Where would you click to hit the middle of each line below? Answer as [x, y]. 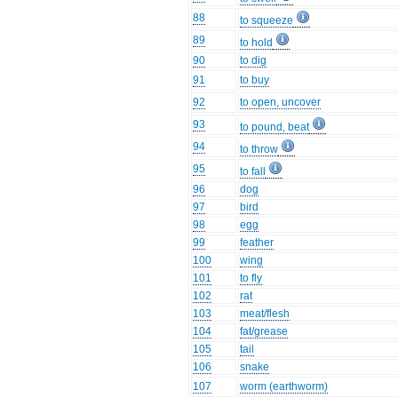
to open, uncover [281, 103]
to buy [255, 80]
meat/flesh [265, 314]
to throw [259, 150]
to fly [251, 279]
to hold [257, 43]
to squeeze [267, 21]
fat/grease [264, 332]
